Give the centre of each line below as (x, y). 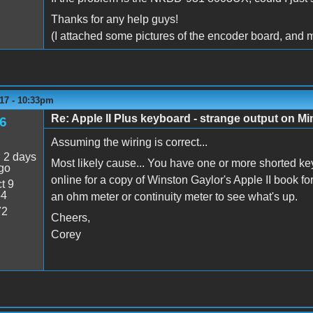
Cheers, (70, 217)
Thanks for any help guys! (114, 19)
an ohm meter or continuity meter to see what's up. (174, 196)
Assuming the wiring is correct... (129, 142)
